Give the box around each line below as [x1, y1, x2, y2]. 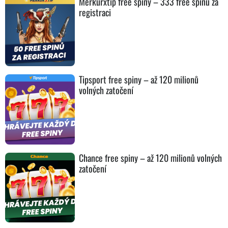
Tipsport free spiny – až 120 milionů [79, 73, 199, 87]
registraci [79, 6, 111, 19]
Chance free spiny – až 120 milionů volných [79, 151, 222, 164]
